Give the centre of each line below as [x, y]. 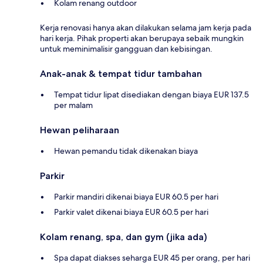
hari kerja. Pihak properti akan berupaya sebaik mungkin [142, 38]
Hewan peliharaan [80, 130]
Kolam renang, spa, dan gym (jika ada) [124, 237]
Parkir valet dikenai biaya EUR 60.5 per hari [131, 212]
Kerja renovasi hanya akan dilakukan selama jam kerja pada [146, 27]
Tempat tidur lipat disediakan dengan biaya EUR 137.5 [151, 94]
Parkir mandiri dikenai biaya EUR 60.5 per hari [136, 196]
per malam [73, 105]
